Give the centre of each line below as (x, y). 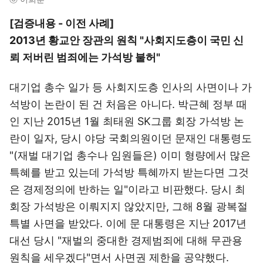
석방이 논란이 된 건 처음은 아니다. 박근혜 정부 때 (128, 104)
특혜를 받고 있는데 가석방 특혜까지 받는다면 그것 (129, 172)
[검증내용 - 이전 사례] (62, 23)
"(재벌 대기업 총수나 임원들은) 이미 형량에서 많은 (130, 155)
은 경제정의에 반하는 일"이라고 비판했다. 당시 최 (127, 189)
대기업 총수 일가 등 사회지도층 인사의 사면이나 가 (131, 87)
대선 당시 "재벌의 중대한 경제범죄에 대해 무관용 (126, 240)
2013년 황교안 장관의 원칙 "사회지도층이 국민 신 (127, 40)
